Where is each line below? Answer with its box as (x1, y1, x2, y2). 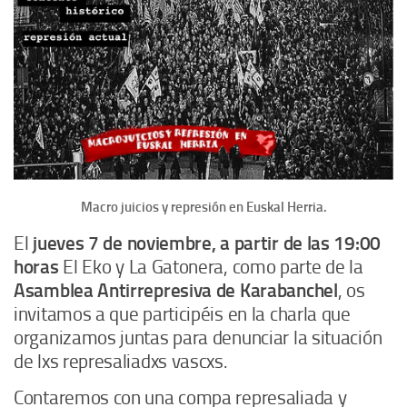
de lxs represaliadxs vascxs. (14, 351, 228, 373)
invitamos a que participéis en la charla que (14, 303, 351, 326)
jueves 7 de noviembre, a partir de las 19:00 (28, 233, 381, 255)
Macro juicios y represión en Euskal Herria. (80, 199, 327, 216)
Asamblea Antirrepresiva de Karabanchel (14, 280, 338, 303)
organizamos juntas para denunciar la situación (14, 327, 382, 350)
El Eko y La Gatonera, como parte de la (58, 256, 363, 279)
